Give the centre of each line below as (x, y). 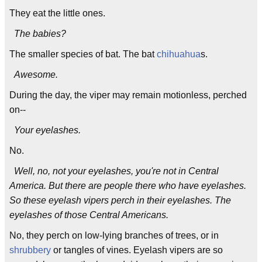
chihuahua (179, 54)
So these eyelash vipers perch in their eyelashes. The (120, 200)
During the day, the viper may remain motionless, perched (128, 95)
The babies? (40, 34)
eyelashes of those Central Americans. (89, 215)
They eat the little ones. (57, 13)
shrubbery (30, 250)
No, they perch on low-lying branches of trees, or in (114, 235)
